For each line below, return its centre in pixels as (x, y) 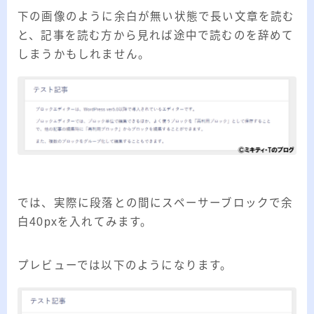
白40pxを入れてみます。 (85, 222)
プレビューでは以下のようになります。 (125, 266)
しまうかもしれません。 (84, 55)
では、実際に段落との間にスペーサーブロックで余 (156, 203)
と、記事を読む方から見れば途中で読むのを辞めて (156, 36)
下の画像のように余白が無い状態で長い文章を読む (156, 17)
